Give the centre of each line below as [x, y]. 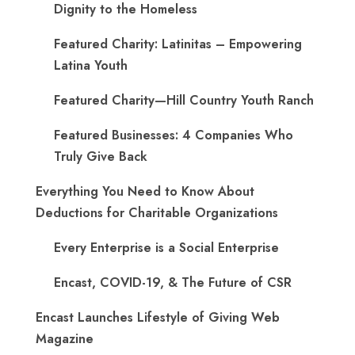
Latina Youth [91, 66]
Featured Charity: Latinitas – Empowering [178, 44]
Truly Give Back [101, 157]
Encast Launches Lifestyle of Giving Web [158, 318]
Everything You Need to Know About [145, 192]
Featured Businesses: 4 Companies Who [174, 136]
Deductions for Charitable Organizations [157, 213]
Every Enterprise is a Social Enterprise [166, 248]
